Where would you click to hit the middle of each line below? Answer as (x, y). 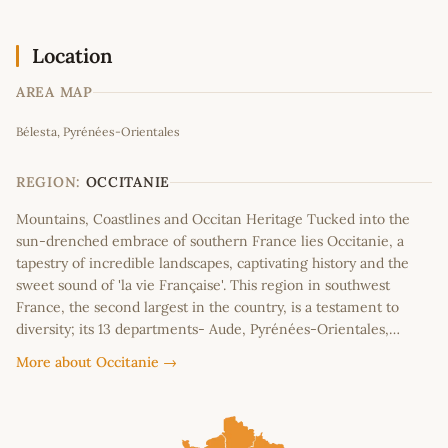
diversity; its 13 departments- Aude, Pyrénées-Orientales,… (208, 329)
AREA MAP (54, 92)
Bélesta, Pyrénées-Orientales (98, 132)
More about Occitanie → (96, 362)
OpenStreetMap (317, 110)
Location (72, 56)
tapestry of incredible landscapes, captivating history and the (212, 263)
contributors (393, 110)
